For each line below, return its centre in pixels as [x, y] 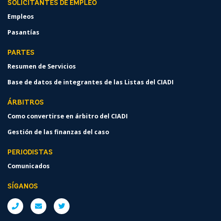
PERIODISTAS [30, 153]
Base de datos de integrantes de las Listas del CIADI [91, 82]
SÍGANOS [23, 187]
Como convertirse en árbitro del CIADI [68, 116]
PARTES [21, 53]
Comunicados [29, 166]
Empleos [21, 17]
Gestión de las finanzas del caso [58, 132]
